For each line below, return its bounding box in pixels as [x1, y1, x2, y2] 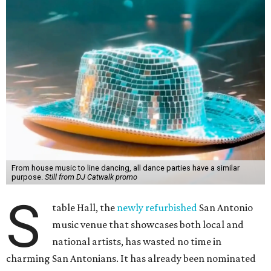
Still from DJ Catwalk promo [44, 172, 137, 181]
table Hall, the [52, 201, 117, 214]
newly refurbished [117, 201, 198, 214]
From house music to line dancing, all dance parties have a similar [11, 163, 240, 172]
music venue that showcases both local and [52, 218, 244, 230]
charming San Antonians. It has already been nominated [6, 252, 256, 264]
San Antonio [197, 201, 253, 214]
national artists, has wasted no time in [52, 235, 222, 247]
